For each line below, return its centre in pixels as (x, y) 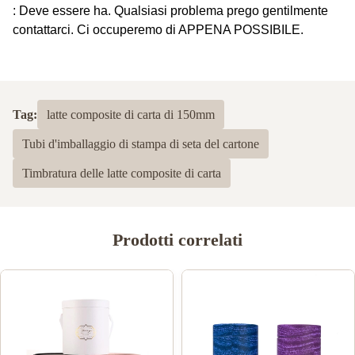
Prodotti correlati (177, 240)
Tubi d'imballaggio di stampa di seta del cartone (141, 144)
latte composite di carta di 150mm (131, 115)
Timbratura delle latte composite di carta (122, 174)
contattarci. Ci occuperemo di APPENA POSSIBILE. (158, 30)
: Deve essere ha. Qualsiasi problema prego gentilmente (170, 11)
